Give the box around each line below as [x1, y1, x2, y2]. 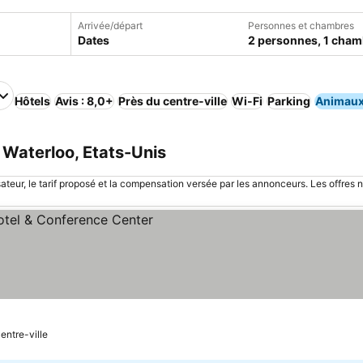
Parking [267, 94, 310, 108]
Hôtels [15, 94, 50, 108]
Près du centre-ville [118, 94, 227, 108]
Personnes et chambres [248, 19, 354, 32]
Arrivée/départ [78, 19, 143, 32]
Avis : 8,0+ [55, 94, 113, 108]
